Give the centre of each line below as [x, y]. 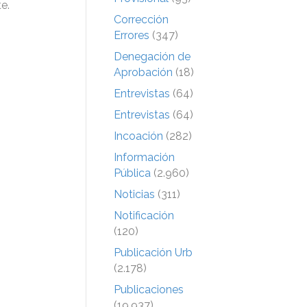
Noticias [134, 194]
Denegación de [152, 56]
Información [144, 157]
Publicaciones [149, 289]
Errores [132, 35]
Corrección [141, 19]
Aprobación [143, 72]
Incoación [138, 136]
